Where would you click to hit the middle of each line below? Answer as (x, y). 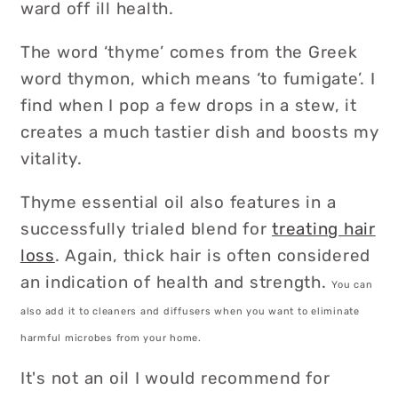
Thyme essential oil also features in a (178, 202)
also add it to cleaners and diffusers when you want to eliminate (190, 311)
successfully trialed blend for (146, 228)
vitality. (54, 158)
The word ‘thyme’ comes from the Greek (189, 52)
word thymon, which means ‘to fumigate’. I (198, 78)
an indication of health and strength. (176, 282)
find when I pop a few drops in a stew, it (188, 105)
